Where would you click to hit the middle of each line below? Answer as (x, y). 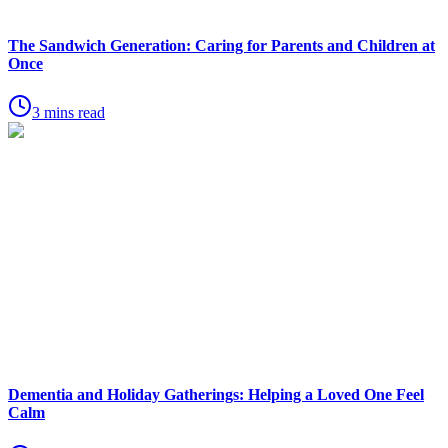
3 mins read (68, 112)
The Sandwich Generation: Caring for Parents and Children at (221, 45)
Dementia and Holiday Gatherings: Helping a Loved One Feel (216, 395)
